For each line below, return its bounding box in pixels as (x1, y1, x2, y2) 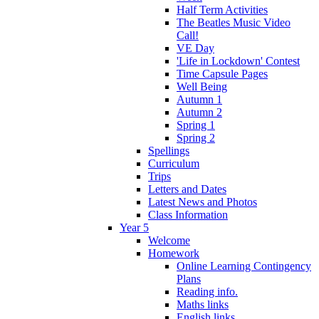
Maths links (177, 298, 229, 310)
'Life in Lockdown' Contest (177, 54, 300, 67)
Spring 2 (177, 131, 215, 144)
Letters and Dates (148, 182, 226, 195)
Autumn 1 (177, 93, 222, 105)
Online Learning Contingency (177, 259, 311, 272)
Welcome (148, 234, 190, 246)
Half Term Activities (177, 3, 268, 16)
